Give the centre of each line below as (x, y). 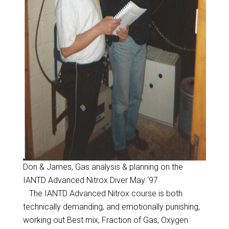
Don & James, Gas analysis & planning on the (103, 167)
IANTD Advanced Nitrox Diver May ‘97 (90, 180)
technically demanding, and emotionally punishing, (111, 207)
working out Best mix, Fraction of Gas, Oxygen (105, 220)
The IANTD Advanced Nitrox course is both (102, 193)
